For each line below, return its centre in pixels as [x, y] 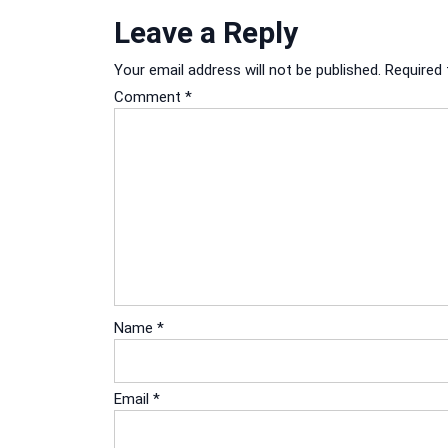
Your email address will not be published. [247, 69]
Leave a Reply [206, 32]
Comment [149, 96]
